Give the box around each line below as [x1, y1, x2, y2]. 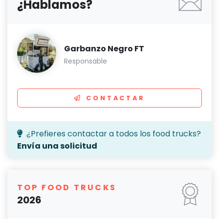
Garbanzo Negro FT [64, 43, 144, 55]
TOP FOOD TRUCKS [17, 182, 116, 194]
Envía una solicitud [17, 140, 97, 152]
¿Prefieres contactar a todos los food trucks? [26, 128, 201, 140]
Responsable [64, 56, 107, 66]
